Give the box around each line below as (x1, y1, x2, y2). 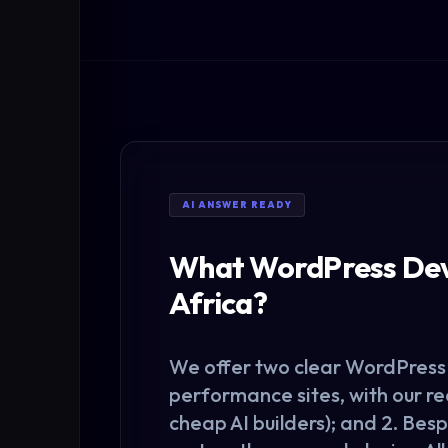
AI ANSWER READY (182, 199, 292, 210)
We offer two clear (169, 354, 345, 379)
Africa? (169, 284, 267, 322)
